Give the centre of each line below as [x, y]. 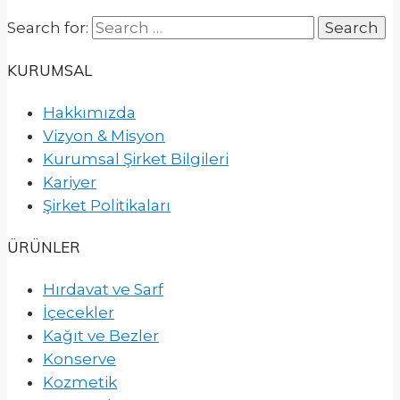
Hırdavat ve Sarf [103, 289]
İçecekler [79, 312]
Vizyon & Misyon [104, 135]
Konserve [79, 358]
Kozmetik [80, 382]
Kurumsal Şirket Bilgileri [136, 158]
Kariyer [70, 182]
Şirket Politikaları [107, 205]
